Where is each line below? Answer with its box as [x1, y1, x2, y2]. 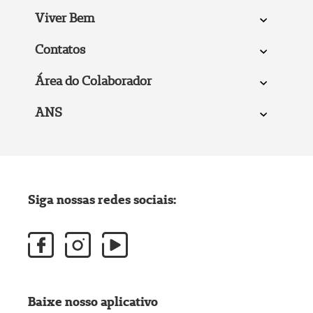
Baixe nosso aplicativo [28, 293, 158, 310]
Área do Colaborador [34, 72, 152, 89]
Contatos [34, 41, 85, 57]
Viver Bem [34, 9, 95, 26]
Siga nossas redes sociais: [28, 191, 176, 208]
